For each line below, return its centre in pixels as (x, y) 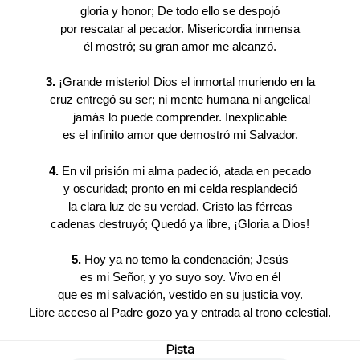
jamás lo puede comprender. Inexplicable (180, 117)
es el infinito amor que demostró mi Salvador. (180, 135)
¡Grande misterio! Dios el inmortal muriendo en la (185, 82)
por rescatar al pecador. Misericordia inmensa (180, 28)
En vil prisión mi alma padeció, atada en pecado (185, 170)
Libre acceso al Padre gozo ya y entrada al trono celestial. (180, 313)
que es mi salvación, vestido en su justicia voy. (180, 295)
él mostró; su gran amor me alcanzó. (180, 46)
